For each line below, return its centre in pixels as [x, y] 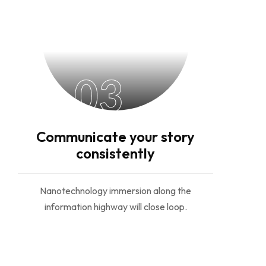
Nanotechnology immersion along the [116, 191]
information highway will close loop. [115, 207]
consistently [116, 153]
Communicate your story [116, 137]
